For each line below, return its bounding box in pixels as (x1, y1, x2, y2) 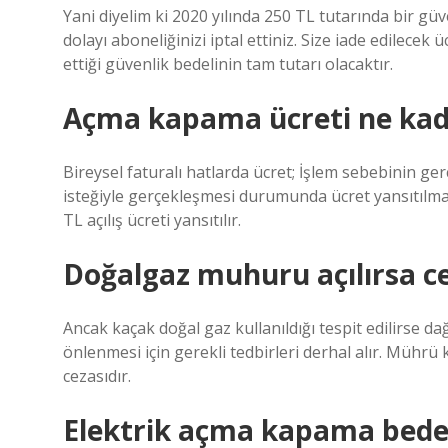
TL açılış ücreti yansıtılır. (63, 209, 241, 231)
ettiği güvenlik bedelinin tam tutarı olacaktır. (63, 53, 393, 75)
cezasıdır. (63, 365, 131, 387)
